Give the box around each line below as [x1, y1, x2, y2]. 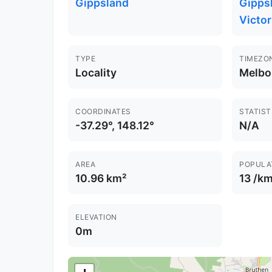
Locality [75, 66, 117, 80]
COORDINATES [75, 107, 131, 117]
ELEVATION [75, 212, 117, 222]
